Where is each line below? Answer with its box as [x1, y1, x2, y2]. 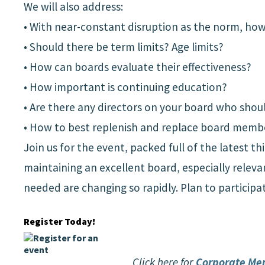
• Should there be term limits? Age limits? [23, 40, 224, 54]
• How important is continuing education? [23, 80, 227, 95]
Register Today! [23, 215, 95, 228]
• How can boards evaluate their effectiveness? [23, 60, 251, 75]
